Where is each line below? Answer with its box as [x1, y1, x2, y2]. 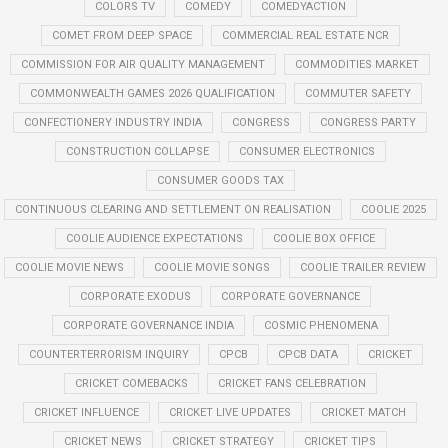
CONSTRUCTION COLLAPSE [65, 145, 209, 158]
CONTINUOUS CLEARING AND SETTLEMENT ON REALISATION [14, 203, 331, 216]
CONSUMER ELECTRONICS [238, 145, 375, 158]
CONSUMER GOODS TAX [156, 174, 284, 187]
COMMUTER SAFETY [304, 87, 411, 100]
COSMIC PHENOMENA [263, 319, 378, 332]
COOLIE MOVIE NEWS [14, 261, 124, 274]
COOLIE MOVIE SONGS [153, 261, 270, 274]
